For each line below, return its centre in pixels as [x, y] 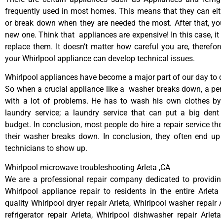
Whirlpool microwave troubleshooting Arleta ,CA [88, 167]
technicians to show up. [46, 148]
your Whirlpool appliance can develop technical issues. [100, 58]
